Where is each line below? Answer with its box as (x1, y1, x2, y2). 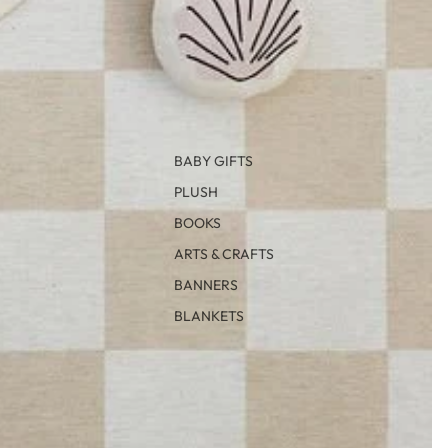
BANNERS (174, 276, 238, 295)
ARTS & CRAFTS (174, 245, 274, 264)
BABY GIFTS (174, 152, 253, 171)
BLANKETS (174, 307, 244, 326)
